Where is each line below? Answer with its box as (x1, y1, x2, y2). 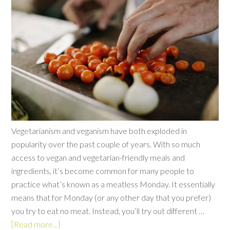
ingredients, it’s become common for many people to (11, 166, 195, 176)
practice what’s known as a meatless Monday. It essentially (11, 179, 216, 189)
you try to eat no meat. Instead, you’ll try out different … (11, 206, 205, 216)
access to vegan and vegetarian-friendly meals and (11, 152, 185, 163)
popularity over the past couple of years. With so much (11, 139, 201, 149)
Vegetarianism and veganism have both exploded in (11, 126, 187, 136)
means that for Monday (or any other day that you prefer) (11, 193, 212, 203)
